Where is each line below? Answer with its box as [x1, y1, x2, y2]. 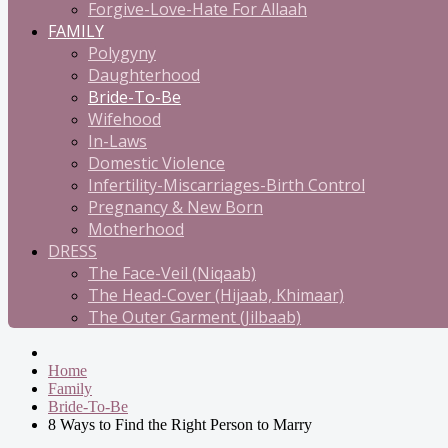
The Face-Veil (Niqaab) [88, 262, 256, 284]
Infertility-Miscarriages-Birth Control [88, 174, 365, 196]
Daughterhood [88, 64, 200, 86]
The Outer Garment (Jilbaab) [88, 306, 301, 328]
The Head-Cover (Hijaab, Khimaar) [88, 284, 344, 306]
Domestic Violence [88, 152, 225, 174]
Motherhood [88, 218, 184, 240]
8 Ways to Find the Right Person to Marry [48, 416, 312, 433]
